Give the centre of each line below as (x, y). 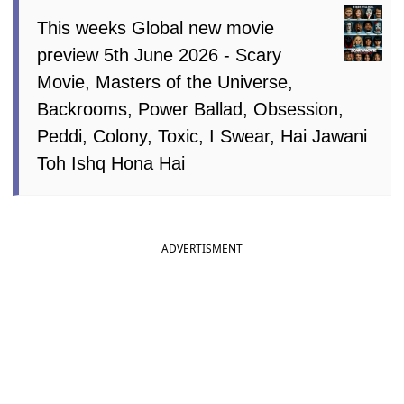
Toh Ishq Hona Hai (111, 163)
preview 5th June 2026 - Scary (160, 55)
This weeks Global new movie (156, 28)
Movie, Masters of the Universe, (165, 82)
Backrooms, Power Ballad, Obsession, (191, 109)
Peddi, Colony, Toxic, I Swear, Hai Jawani (202, 136)
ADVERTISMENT (202, 248)
